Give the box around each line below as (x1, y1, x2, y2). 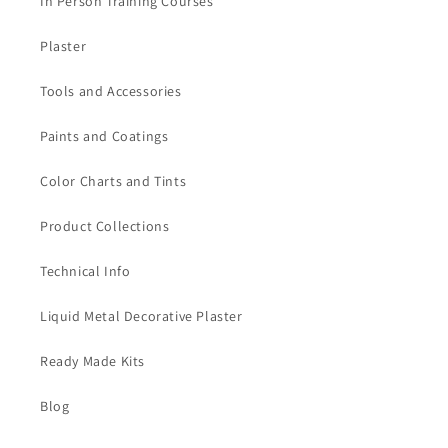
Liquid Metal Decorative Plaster (40, 307, 243, 325)
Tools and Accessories (40, 82, 182, 100)
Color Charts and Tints (40, 172, 187, 190)
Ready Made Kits (40, 352, 145, 370)
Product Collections (40, 217, 170, 235)
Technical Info (40, 262, 131, 280)
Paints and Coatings (40, 127, 169, 145)
